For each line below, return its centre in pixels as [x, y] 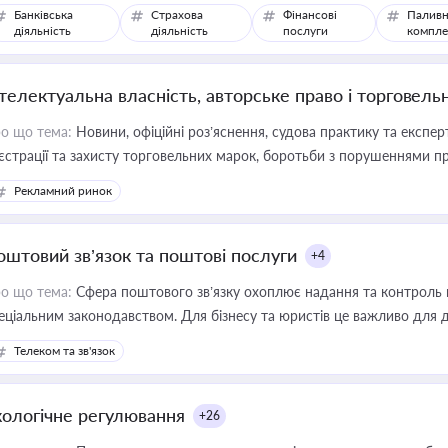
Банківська [43, 14]
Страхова [177, 14]
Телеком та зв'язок [64, 350]
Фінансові [310, 14]
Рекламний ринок [63, 190]
